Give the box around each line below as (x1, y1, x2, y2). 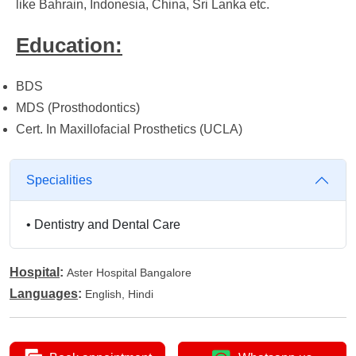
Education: (16, 33, 122, 57)
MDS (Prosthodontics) (16, 101, 140, 114)
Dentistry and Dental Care (34, 218, 180, 231)
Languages (10, 287, 78, 300)
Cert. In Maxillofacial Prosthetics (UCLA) (16, 122, 242, 136)
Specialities (26, 173, 92, 187)
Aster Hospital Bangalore (67, 266, 192, 279)
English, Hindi (85, 288, 153, 300)
